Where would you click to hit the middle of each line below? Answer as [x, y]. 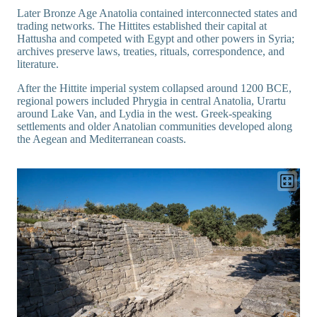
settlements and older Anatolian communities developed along [155, 126]
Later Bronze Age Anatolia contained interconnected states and [157, 13]
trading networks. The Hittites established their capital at [142, 25]
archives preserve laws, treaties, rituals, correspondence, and [151, 51]
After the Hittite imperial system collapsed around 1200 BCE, [154, 88]
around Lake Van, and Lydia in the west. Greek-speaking [144, 113]
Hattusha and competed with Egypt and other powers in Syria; [156, 38]
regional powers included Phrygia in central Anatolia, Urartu [151, 100]
